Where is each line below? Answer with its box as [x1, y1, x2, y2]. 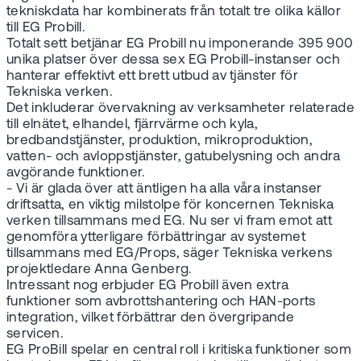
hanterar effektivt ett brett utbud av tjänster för [6, 69, 299, 84]
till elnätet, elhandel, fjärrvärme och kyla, [6, 118, 259, 132]
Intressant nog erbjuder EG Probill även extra [6, 279, 289, 293]
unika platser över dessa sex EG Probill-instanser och [6, 53, 340, 68]
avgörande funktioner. [6, 166, 146, 180]
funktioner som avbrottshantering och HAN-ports [6, 295, 316, 309]
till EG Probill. [6, 21, 86, 35]
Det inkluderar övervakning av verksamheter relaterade [6, 102, 355, 116]
